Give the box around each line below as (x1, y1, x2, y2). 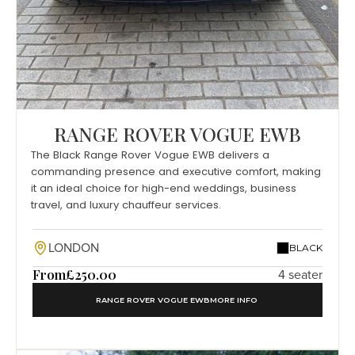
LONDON (48, 240, 99, 257)
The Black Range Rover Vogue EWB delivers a (31, 147, 269, 163)
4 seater (278, 267, 323, 284)
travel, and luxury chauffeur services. (31, 197, 221, 213)
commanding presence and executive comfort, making (31, 164, 321, 180)
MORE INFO (210, 295, 258, 304)
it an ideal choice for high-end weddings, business (31, 181, 296, 197)
